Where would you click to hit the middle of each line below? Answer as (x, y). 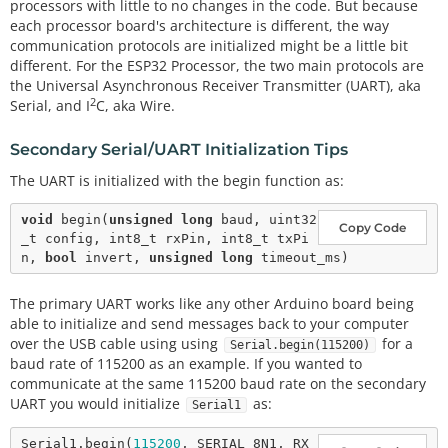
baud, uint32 (265, 220)
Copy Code (372, 228)
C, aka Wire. (135, 106)
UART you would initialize (97, 404)
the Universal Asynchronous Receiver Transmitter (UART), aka (215, 86)
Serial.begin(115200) (300, 345)
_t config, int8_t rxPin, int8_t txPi (165, 239)
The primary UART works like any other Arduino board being (212, 304)
